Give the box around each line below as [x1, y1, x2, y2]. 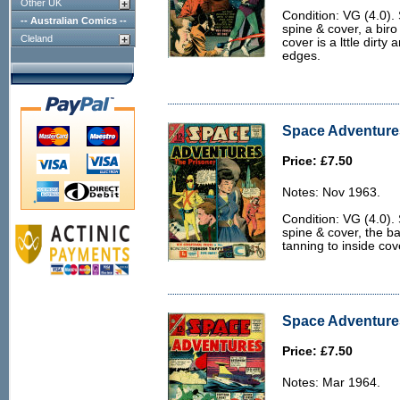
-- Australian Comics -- [21, 15, 127, 26]
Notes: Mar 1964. [282, 376, 380, 389]
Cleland [21, 33, 53, 44]
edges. [282, 49, 321, 62]
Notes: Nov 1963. [282, 186, 380, 199]
